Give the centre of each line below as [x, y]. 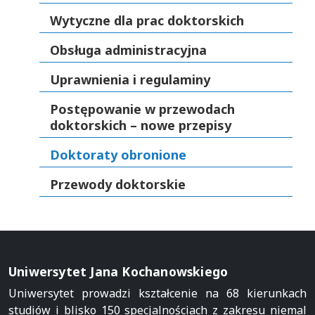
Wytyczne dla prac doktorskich [147, 20]
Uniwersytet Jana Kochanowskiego [118, 271]
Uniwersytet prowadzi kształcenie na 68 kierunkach [157, 293]
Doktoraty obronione [118, 155]
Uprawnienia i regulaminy [130, 79]
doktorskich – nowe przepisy [141, 125]
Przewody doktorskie [118, 184]
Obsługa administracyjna [128, 50]
